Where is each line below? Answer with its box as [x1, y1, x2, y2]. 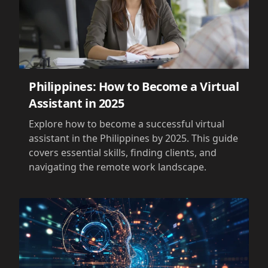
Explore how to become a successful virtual [29, 117, 224, 131]
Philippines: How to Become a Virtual [29, 78, 239, 95]
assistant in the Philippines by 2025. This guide [29, 132, 238, 145]
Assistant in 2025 [29, 95, 124, 112]
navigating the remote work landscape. [29, 160, 206, 174]
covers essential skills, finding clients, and [29, 146, 217, 160]
